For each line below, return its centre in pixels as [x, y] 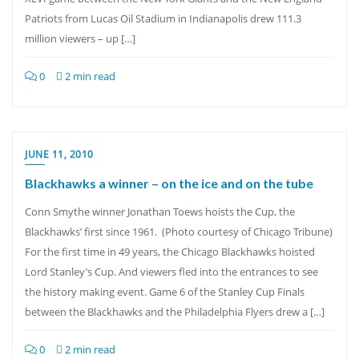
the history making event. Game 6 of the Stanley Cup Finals [165, 292]
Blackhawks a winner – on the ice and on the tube [169, 183]
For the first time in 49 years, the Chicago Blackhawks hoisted [170, 252]
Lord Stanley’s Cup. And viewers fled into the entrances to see [171, 272]
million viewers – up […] [80, 38]
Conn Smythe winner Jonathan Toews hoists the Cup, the [160, 212]
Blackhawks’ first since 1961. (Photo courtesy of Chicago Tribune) [179, 232]
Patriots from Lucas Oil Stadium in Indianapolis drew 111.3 [163, 18]
